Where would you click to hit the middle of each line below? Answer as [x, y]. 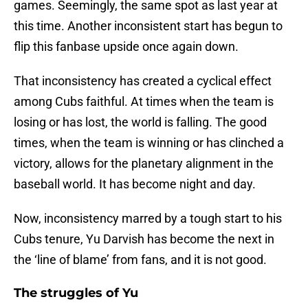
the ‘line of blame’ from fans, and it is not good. [140, 260]
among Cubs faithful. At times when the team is [144, 102]
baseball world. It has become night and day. [135, 184]
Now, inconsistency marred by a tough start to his [148, 219]
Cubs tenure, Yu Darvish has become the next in [144, 239]
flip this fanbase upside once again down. [126, 47]
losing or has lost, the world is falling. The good [140, 122]
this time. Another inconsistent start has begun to [148, 26]
